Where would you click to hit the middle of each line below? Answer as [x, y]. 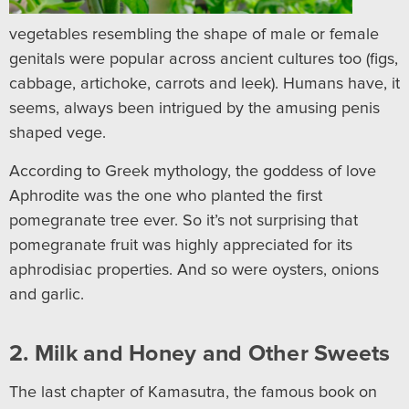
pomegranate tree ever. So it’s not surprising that [184, 220]
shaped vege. [58, 133]
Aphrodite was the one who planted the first [166, 196]
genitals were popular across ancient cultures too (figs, [204, 59]
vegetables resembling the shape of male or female [194, 34]
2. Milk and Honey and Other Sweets [200, 353]
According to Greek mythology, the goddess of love [193, 171]
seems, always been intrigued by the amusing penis [194, 108]
